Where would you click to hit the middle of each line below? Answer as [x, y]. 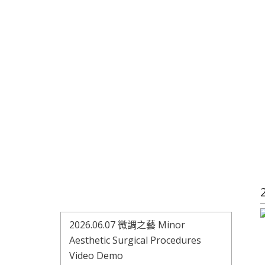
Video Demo [96, 256]
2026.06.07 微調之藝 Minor [127, 225]
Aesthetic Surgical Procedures [135, 240]
